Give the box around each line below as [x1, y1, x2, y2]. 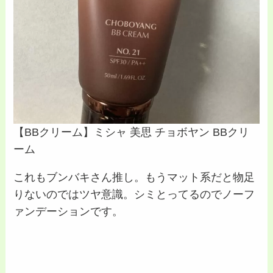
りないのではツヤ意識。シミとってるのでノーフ [13, 188, 255, 201]
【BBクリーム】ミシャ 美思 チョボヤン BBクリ [13, 126, 250, 139]
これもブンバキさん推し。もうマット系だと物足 [13, 171, 255, 184]
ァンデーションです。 [13, 205, 124, 218]
